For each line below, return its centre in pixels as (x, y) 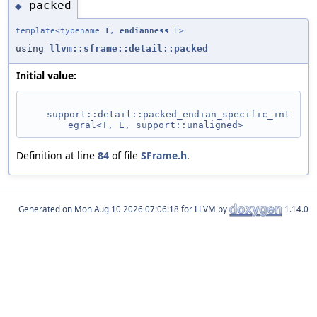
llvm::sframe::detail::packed (129, 48)
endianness (144, 30)
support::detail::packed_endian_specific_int (168, 114)
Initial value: (46, 75)
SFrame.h (164, 155)
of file (125, 155)
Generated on (46, 209)
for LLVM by (204, 209)
